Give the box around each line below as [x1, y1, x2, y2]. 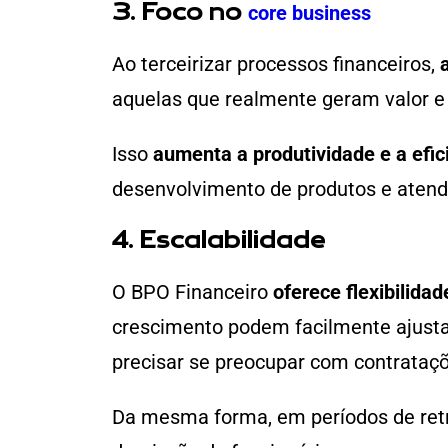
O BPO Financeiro [112, 280, 273, 305]
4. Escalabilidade [112, 228, 326, 255]
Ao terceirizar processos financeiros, [112, 52, 435, 77]
